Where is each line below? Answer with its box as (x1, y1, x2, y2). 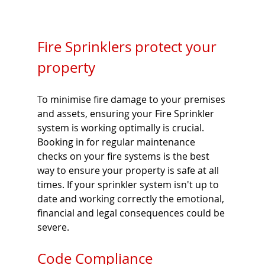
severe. (37, 221, 72, 234)
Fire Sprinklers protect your (37, 37, 220, 57)
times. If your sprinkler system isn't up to (37, 178, 221, 192)
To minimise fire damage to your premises (37, 93, 228, 106)
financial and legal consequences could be (37, 206, 227, 220)
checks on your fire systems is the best (37, 150, 212, 163)
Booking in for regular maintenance (37, 135, 198, 149)
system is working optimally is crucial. (37, 121, 206, 135)
